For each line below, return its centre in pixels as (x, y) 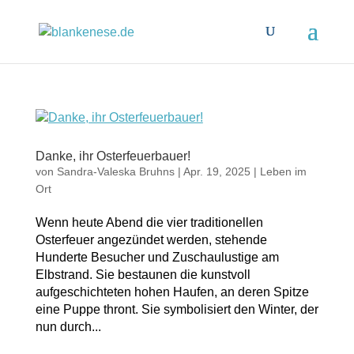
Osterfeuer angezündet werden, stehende (151, 240)
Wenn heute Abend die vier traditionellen (149, 222)
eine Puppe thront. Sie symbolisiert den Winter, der (177, 309)
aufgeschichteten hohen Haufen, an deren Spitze (172, 292)
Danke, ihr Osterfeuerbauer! (113, 156)
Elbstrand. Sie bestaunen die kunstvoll (143, 275)
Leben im (283, 171)
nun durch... (68, 327)
